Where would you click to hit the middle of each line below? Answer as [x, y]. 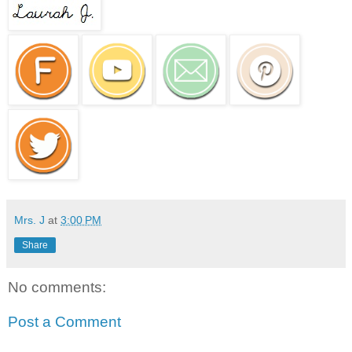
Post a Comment [64, 321]
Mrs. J [29, 220]
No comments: [57, 287]
